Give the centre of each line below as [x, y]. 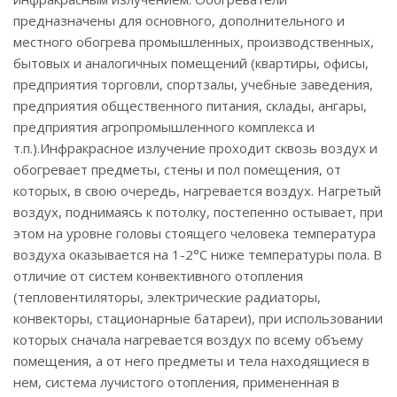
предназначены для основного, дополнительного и [179, 20]
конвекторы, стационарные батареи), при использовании [198, 318]
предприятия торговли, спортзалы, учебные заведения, [193, 84]
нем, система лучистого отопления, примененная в [176, 382]
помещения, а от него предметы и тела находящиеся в [191, 361]
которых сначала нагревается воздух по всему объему [188, 339]
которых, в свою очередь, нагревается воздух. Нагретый [197, 191]
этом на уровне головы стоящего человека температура [195, 233]
